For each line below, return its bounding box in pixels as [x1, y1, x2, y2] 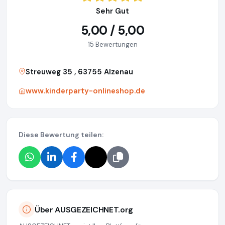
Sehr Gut [96, 6, 129, 17]
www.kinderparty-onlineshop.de [26, 86, 145, 96]
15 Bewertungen [87, 40, 138, 49]
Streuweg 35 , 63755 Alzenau [26, 67, 133, 77]
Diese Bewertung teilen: [19, 130, 103, 140]
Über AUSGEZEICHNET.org [35, 204, 133, 215]
